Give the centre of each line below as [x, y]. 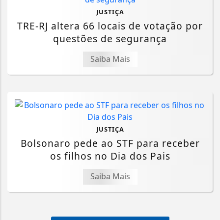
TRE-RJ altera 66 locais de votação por [110, 26]
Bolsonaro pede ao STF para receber [110, 143]
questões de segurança [110, 39]
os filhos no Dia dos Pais [110, 156]
